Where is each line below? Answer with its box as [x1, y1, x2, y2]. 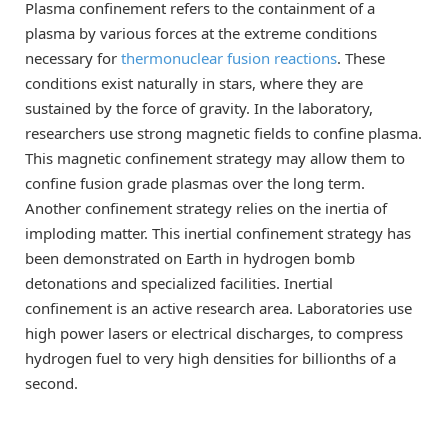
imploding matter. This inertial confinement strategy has [25, 222, 411, 243]
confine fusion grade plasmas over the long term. [25, 172, 365, 193]
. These [337, 47, 385, 68]
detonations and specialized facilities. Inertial [25, 272, 333, 293]
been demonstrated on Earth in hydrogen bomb [25, 247, 355, 268]
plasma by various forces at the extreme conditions [25, 22, 377, 43]
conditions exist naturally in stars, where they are [25, 72, 363, 93]
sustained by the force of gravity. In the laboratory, [25, 97, 373, 118]
